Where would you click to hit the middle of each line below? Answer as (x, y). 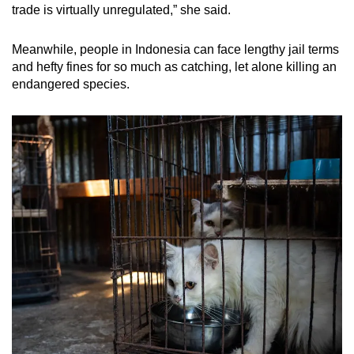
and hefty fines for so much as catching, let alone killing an (174, 67)
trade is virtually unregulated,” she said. (121, 10)
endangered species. (71, 85)
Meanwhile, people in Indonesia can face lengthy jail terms (175, 50)
